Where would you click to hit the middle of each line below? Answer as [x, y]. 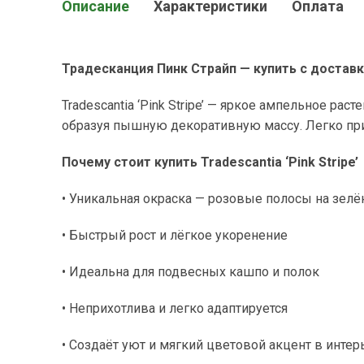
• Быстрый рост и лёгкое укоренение [175, 235]
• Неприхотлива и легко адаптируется [175, 308]
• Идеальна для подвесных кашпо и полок [191, 272]
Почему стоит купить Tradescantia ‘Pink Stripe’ [210, 162]
